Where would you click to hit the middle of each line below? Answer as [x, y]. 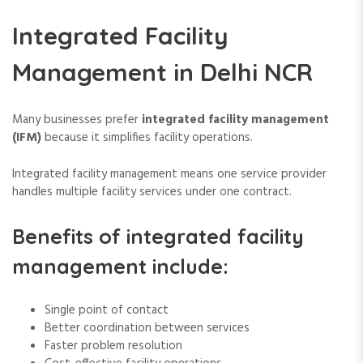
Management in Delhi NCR [162, 73]
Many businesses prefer [77, 120]
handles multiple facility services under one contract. [152, 192]
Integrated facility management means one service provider [169, 174]
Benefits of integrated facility [158, 236]
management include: [120, 266]
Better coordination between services [147, 328]
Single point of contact [107, 310]
